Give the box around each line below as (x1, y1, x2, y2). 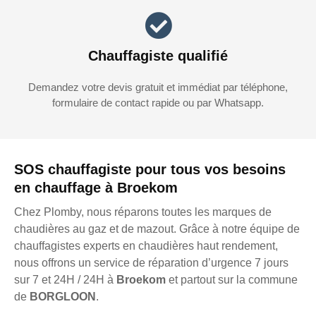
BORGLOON (30, 291, 96, 303)
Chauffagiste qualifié (88, 48, 228, 64)
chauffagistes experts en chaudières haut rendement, (14, 240, 278, 253)
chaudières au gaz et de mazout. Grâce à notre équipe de (14, 223, 300, 236)
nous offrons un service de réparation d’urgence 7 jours (14, 257, 288, 269)
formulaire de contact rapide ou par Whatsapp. (52, 97, 264, 109)
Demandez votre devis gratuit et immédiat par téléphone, (28, 81, 288, 94)
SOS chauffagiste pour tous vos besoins (14, 162, 286, 178)
